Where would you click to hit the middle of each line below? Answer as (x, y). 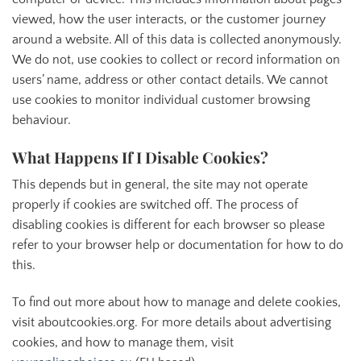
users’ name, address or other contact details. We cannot (170, 80)
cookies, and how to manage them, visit (123, 342)
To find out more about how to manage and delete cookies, (176, 302)
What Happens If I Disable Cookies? (140, 158)
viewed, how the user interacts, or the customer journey (169, 20)
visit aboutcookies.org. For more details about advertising (172, 322)
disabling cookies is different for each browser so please (168, 224)
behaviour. (41, 120)
